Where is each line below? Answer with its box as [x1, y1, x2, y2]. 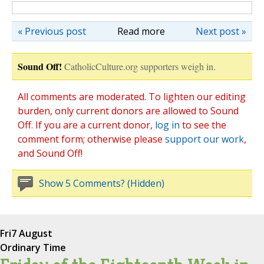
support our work [165, 133, 244, 146]
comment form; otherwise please [18, 133, 165, 146]
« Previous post [18, 25, 86, 38]
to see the [180, 118, 226, 132]
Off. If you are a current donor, [18, 118, 155, 132]
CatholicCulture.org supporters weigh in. [64, 60, 216, 73]
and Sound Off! [18, 147, 82, 160]
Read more [117, 25, 165, 38]
